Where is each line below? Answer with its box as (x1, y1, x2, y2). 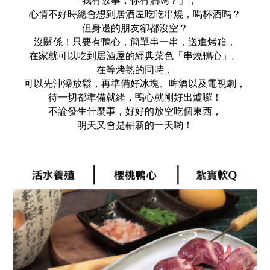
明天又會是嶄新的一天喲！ (77, 120, 193, 130)
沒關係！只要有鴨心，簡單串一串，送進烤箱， (34, 37, 236, 47)
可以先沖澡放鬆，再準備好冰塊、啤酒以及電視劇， (24, 78, 246, 89)
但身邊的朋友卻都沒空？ (82, 23, 188, 33)
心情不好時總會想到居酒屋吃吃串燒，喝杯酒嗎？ (29, 9, 241, 19)
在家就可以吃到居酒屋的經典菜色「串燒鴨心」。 (29, 51, 241, 61)
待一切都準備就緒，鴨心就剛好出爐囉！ (48, 92, 222, 102)
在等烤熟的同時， (96, 64, 174, 75)
